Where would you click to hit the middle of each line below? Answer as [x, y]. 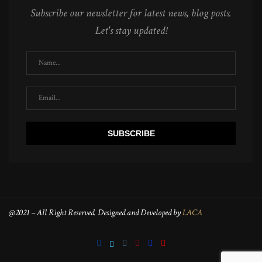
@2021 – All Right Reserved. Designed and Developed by [96, 212]
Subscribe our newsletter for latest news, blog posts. [131, 13]
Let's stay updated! [131, 30]
